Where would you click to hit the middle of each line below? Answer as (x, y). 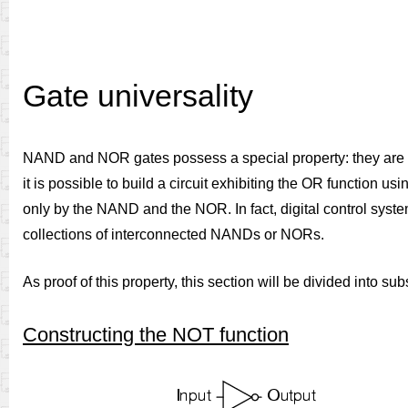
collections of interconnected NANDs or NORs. (173, 235)
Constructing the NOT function (156, 335)
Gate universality (138, 96)
